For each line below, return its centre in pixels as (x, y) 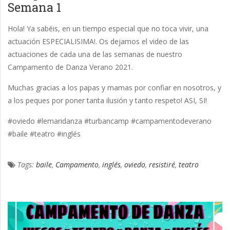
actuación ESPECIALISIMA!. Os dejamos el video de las (98, 42)
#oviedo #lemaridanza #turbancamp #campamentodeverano (110, 121)
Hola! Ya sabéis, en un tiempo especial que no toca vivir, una (108, 29)
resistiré (162, 165)
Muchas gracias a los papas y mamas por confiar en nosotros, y (114, 88)
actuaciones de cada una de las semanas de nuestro (95, 54)
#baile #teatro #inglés (44, 134)
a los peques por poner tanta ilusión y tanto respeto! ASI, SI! (107, 101)
